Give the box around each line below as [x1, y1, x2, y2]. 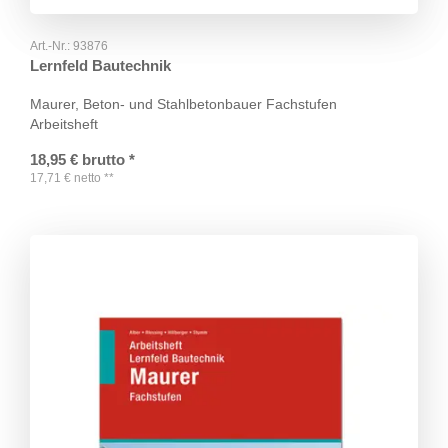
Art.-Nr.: [30, 39, 73, 54]
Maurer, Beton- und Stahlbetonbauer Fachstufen [30, 96, 337, 113]
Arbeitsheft [30, 116, 98, 133]
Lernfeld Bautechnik [30, 57, 171, 75]
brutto [82, 151, 125, 169]
